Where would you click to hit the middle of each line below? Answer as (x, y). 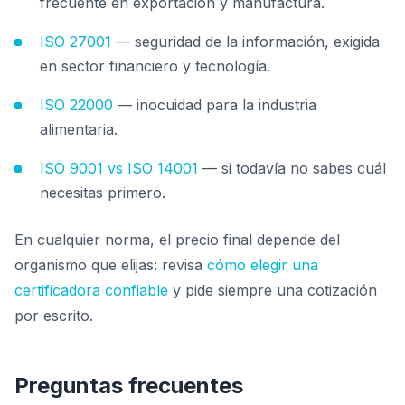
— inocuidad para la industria (215, 105)
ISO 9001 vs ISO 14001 (119, 168)
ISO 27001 (75, 42)
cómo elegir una (263, 265)
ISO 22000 (76, 105)
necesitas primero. (103, 193)
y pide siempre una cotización (273, 290)
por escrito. (54, 316)
